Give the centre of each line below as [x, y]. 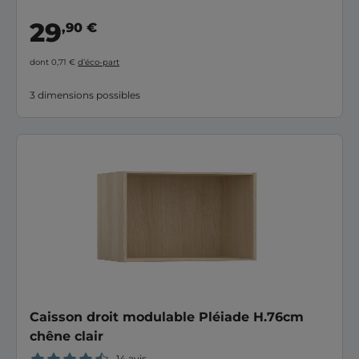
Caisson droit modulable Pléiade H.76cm [167, 317]
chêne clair [67, 336]
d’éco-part [99, 62]
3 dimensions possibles [85, 95]
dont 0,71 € [54, 62]
